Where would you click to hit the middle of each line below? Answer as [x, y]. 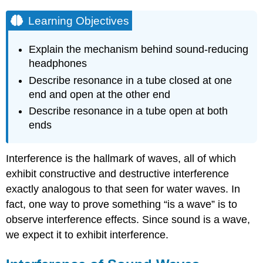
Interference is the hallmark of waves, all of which [121, 158]
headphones [58, 64]
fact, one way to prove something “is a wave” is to [122, 204]
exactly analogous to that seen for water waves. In [123, 189]
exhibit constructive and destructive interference [118, 173]
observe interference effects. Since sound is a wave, [128, 219]
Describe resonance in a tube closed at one [131, 80]
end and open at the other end [100, 94]
